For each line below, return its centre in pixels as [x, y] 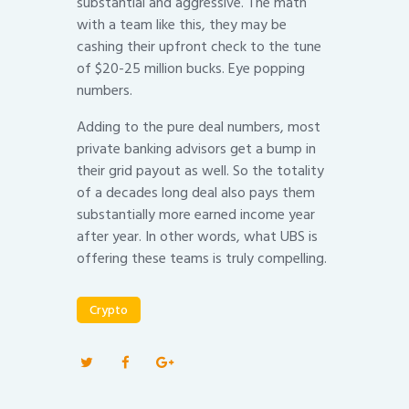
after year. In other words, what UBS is [197, 236]
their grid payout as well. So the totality [200, 170]
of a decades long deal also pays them [196, 192]
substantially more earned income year [196, 214]
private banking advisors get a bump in [196, 148]
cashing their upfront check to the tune [199, 46]
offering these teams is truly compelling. [202, 258]
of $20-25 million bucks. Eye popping [191, 68]
